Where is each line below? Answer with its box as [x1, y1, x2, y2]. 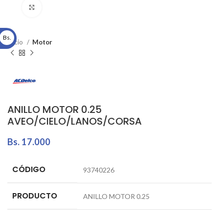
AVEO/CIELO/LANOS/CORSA [7, 114, 142, 128]
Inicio [7, 38, 24, 46]
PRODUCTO [12, 190, 57, 201]
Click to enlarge [42, 3, 90, 11]
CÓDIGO [12, 163, 45, 175]
